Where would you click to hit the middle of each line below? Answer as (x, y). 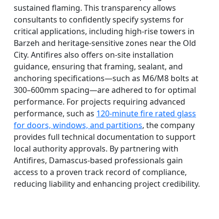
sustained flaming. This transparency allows (95, 8)
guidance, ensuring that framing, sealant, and (98, 67)
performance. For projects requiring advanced (99, 102)
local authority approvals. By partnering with (96, 149)
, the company (168, 125)
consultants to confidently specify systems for (99, 20)
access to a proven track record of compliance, (100, 172)
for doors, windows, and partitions (78, 125)
